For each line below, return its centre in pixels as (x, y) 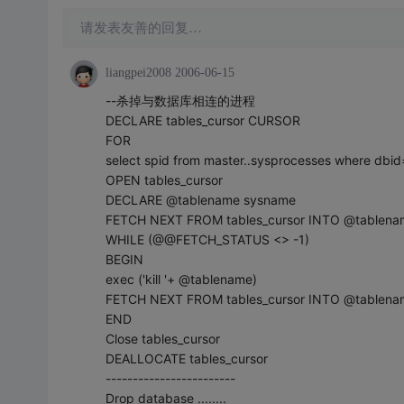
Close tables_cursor (162, 339)
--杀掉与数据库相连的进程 (180, 101)
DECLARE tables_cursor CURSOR (202, 120)
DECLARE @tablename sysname (200, 200)
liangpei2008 (138, 73)
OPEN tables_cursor (164, 180)
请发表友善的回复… (141, 28)
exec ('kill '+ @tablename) (181, 279)
